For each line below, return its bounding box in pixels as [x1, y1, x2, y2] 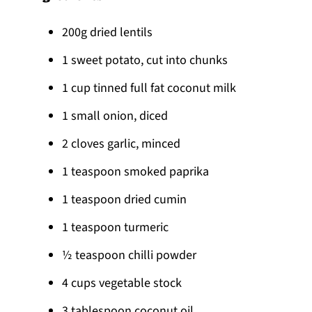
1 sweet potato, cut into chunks [62, 51, 228, 69]
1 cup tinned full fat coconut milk [62, 79, 237, 97]
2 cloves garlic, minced [62, 134, 181, 153]
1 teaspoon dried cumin [62, 190, 187, 208]
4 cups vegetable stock [62, 274, 182, 292]
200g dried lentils [62, 23, 153, 41]
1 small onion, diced [62, 107, 169, 125]
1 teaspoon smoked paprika [62, 162, 210, 180]
